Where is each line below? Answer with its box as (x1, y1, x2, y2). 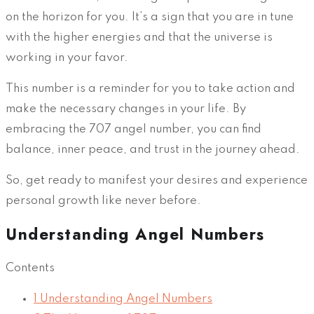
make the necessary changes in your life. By (6, 103, 246, 116)
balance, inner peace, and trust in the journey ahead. (6, 144, 300, 156)
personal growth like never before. (6, 195, 201, 207)
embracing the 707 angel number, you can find (6, 123, 261, 136)
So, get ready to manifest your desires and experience (6, 175, 308, 187)
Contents (6, 261, 55, 274)
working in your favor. (6, 52, 128, 64)
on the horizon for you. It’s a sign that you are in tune (6, 11, 294, 24)
